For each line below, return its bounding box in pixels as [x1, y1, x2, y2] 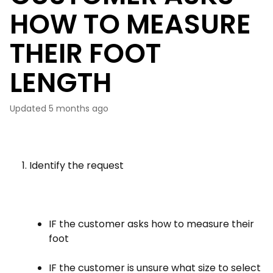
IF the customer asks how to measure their [49, 217, 254, 231]
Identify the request [29, 158, 124, 172]
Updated [15, 102, 46, 115]
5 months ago [49, 102, 108, 115]
